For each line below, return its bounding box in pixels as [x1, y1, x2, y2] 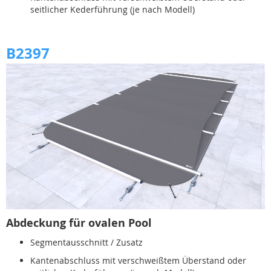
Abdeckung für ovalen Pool [6, 215, 152, 230]
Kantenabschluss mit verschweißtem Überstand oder [30, 254, 246, 266]
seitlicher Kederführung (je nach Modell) [30, 4, 195, 16]
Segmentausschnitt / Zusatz [30, 236, 143, 248]
